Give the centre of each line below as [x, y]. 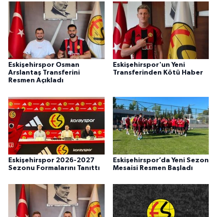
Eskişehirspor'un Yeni [149, 65]
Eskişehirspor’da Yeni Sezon [161, 160]
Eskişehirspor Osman [44, 65]
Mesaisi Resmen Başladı [153, 168]
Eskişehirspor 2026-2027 [51, 160]
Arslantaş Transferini [44, 73]
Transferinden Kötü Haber [158, 73]
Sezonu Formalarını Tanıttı [54, 168]
